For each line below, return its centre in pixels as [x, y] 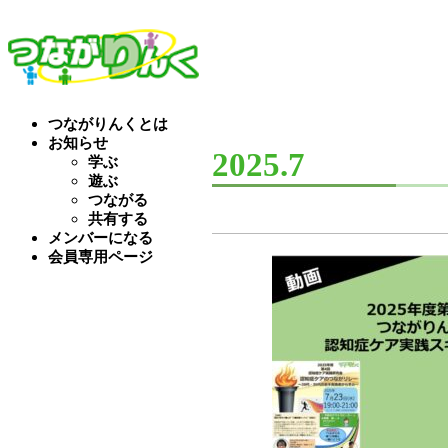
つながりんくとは [108, 123]
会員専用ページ [100, 256]
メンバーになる [100, 237]
